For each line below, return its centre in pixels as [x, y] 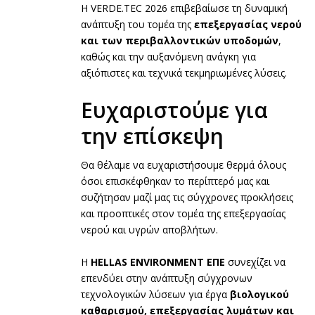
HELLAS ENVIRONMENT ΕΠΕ [158, 262]
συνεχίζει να [255, 262]
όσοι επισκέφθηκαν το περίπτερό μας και [175, 181]
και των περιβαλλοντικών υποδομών [180, 40]
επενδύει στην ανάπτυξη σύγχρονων [167, 278]
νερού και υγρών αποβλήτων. [149, 230]
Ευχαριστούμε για [174, 110]
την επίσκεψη [152, 136]
